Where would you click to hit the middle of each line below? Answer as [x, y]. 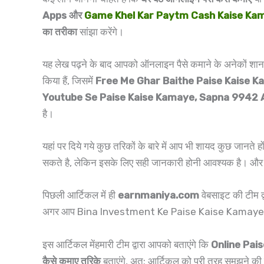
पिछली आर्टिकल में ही [79, 195]
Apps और [63, 15]
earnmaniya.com [157, 195]
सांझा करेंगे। [100, 32]
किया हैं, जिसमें [69, 81]
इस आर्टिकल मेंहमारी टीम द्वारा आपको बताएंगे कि [127, 244]
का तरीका [60, 32]
